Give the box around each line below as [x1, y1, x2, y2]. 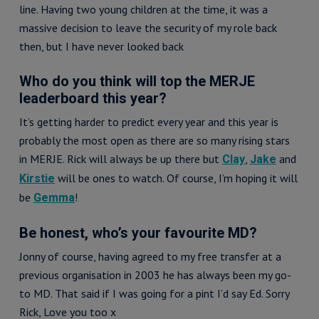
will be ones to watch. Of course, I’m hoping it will [54, 171, 298, 185]
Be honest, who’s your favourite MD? [19, 224, 257, 241]
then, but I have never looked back [19, 39, 184, 53]
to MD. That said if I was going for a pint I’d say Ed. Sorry [19, 286, 289, 300]
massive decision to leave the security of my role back [19, 21, 277, 35]
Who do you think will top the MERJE [19, 73, 255, 90]
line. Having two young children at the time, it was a [19, 2, 268, 16]
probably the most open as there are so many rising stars [19, 133, 290, 147]
